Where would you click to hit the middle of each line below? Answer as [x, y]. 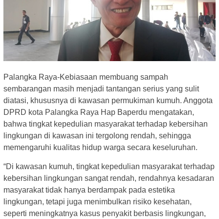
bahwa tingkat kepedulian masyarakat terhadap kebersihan [106, 124]
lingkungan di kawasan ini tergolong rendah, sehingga [97, 135]
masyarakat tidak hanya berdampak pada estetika [89, 190]
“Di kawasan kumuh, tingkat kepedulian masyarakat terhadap [109, 166]
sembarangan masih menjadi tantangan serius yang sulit [101, 88]
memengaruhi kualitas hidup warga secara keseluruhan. [100, 147]
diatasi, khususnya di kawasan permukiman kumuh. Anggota [108, 100]
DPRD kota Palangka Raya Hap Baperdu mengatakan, [99, 112]
